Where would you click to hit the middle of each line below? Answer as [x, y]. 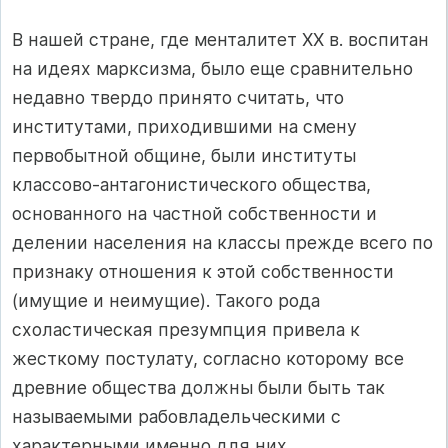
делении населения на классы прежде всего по [222, 243]
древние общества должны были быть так [198, 388]
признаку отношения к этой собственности [203, 272]
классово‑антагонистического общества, [191, 185]
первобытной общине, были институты [184, 156]
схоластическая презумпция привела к [186, 330]
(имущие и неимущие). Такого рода [166, 301]
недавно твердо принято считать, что [178, 98]
